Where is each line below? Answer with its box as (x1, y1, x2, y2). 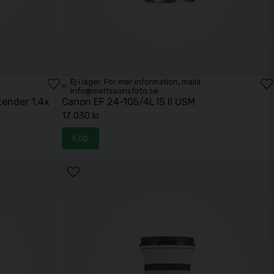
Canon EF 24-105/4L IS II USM (61, 96, 196, 108)
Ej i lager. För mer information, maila (70, 77, 201, 86)
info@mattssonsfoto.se (70, 86, 159, 95)
